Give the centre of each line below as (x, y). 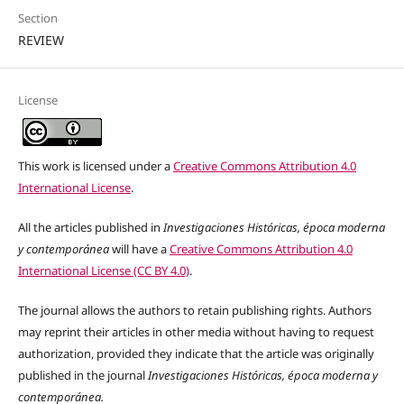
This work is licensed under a (95, 166)
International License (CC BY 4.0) (103, 271)
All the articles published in (90, 228)
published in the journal (83, 376)
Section (37, 18)
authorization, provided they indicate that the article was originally (196, 354)
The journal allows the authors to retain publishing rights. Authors (194, 311)
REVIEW (41, 41)
